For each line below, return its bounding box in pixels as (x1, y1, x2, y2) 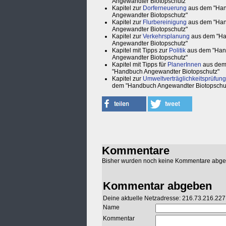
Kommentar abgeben (103, 180, 212, 193)
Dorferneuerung (143, 5, 187, 12)
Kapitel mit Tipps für (112, 61, 167, 69)
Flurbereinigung (143, 19, 187, 26)
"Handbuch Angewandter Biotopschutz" (112, 68, 219, 76)
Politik (169, 47, 186, 54)
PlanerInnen (167, 61, 201, 69)
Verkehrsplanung (143, 33, 190, 40)
